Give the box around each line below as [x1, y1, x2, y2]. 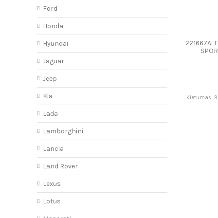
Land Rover [42, 162, 78, 171]
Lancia [42, 145, 64, 153]
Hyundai [42, 39, 68, 48]
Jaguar [42, 57, 64, 66]
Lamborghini [42, 127, 83, 136]
